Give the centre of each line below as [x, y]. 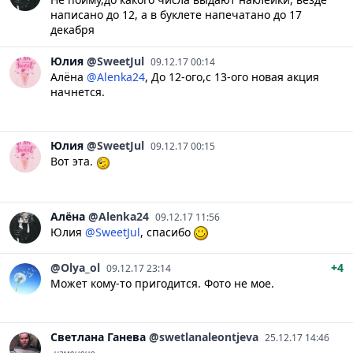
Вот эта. [73, 162]
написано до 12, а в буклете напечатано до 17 [176, 15]
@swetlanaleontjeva [204, 336]
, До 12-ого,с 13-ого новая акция [232, 77]
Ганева [126, 336]
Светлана [77, 336]
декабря [72, 30]
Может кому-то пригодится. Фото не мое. [162, 283]
